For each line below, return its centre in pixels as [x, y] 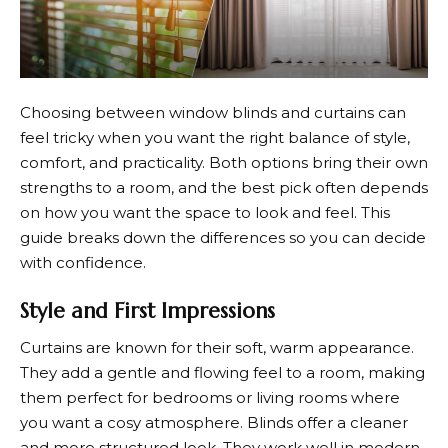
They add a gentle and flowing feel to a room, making [222, 373]
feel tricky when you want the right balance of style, [215, 138]
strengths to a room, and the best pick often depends [224, 188]
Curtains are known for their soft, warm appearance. [217, 348]
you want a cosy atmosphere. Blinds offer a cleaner [214, 423]
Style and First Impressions [147, 310]
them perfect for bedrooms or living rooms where [210, 398]
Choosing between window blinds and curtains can [213, 113]
